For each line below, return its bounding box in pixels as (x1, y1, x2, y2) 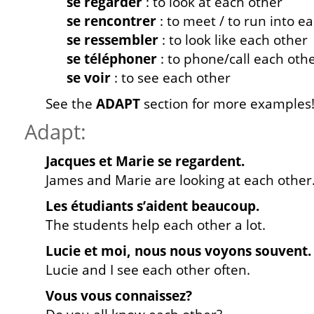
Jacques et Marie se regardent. (46, 152, 245, 170)
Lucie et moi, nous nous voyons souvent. (46, 242, 311, 260)
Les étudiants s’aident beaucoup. (46, 197, 259, 215)
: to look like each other (158, 31, 308, 49)
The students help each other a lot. (46, 216, 266, 234)
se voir (67, 69, 111, 87)
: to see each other (111, 69, 231, 87)
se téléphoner (67, 50, 157, 68)
